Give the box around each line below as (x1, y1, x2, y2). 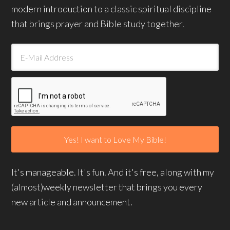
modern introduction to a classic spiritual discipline (11, 3, 212, 14)
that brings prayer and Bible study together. (11, 18, 185, 29)
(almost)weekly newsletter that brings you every (11, 181, 203, 193)
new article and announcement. (11, 196, 133, 207)
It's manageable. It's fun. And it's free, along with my (11, 166, 215, 178)
